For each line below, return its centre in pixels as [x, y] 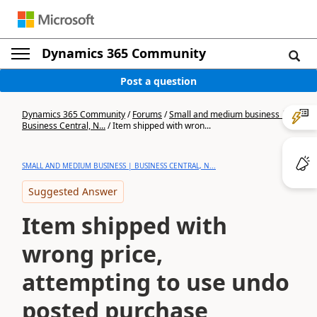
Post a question [158, 81]
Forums [147, 114]
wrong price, [92, 254]
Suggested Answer [73, 191]
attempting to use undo [156, 282]
